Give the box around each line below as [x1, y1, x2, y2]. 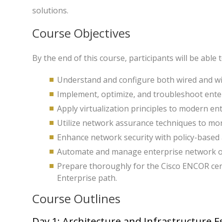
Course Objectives [32, 25, 130, 41]
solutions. [32, 5, 68, 16]
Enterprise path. [57, 172, 117, 183]
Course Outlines [32, 190, 120, 207]
